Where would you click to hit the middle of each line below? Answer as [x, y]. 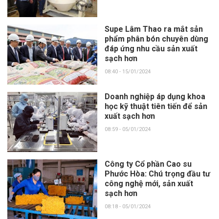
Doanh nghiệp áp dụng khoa [155, 96]
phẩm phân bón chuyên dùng [156, 39]
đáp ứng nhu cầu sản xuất [151, 48]
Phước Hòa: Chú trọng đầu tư [157, 174]
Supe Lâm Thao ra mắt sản [153, 29]
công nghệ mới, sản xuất [149, 184]
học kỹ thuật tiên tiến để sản [156, 106]
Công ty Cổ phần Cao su [148, 164]
